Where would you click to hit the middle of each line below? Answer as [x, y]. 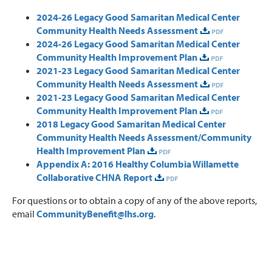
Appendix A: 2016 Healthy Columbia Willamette [138, 164]
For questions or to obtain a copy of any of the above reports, [134, 200]
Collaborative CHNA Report [94, 177]
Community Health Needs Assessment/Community [144, 137]
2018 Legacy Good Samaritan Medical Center [131, 124]
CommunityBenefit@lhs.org [95, 213]
